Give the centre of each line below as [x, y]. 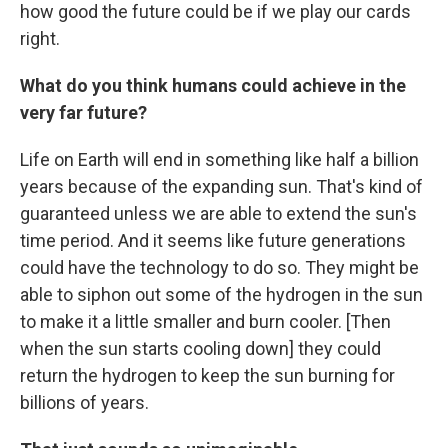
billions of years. [84, 402]
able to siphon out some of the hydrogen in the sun [221, 294]
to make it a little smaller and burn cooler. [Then [205, 321]
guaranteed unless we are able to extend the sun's [218, 213]
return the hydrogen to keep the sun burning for [207, 375]
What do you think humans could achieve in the [213, 85]
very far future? [83, 112]
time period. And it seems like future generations [213, 240]
